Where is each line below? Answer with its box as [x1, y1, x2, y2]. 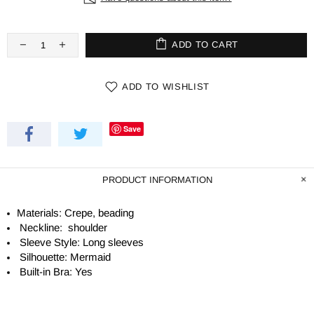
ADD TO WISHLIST [122, 81, 210, 92]
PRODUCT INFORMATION [102, 174, 212, 185]
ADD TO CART [171, 39, 239, 50]
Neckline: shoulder [20, 221, 107, 233]
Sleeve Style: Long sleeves [20, 235, 144, 248]
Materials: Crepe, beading [17, 206, 134, 219]
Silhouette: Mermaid [20, 250, 111, 263]
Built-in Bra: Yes [20, 265, 93, 278]
